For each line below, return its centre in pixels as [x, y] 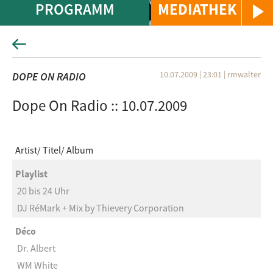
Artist [26, 150]
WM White [37, 265]
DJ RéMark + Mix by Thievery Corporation [101, 208]
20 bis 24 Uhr [43, 191]
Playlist [31, 174]
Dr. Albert [36, 248]
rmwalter [244, 74]
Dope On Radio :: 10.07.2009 [100, 105]
